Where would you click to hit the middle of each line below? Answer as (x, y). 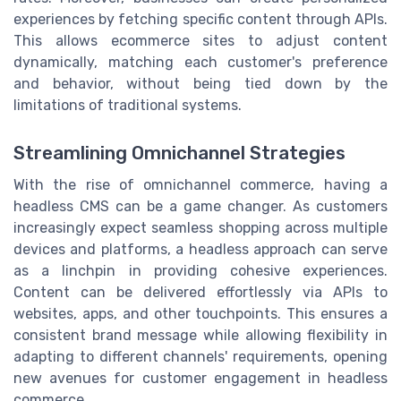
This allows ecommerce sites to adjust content (200, 40)
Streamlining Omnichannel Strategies (179, 153)
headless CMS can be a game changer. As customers (200, 206)
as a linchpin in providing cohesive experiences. (200, 270)
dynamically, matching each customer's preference (200, 62)
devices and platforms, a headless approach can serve (200, 249)
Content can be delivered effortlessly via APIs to (200, 292)
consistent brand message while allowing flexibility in (200, 335)
